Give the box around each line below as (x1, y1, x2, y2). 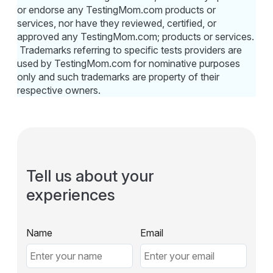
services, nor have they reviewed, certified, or (17, 16, 217, 29)
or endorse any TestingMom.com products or (17, 3, 216, 16)
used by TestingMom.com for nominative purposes (17, 57, 241, 69)
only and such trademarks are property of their (17, 70, 220, 83)
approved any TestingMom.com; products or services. (17, 30, 255, 43)
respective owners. (17, 83, 101, 96)
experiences (26, 185, 116, 204)
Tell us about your (26, 166, 155, 185)
